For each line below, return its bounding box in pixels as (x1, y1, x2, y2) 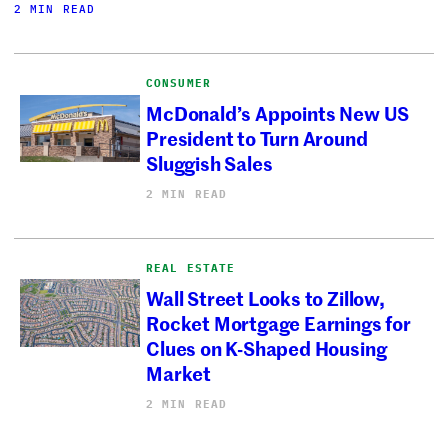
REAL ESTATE (146, 260, 236, 275)
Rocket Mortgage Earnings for (146, 309, 411, 337)
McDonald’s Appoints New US (146, 99, 410, 127)
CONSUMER (146, 75, 211, 90)
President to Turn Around (146, 124, 368, 152)
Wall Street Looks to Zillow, (146, 284, 385, 312)
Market (146, 359, 211, 387)
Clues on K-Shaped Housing (146, 334, 387, 362)
